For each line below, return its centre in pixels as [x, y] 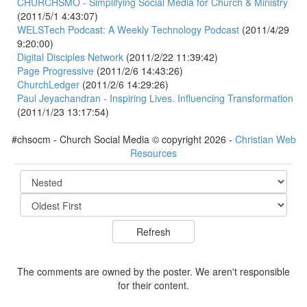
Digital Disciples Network [70, 57]
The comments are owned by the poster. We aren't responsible [153, 272]
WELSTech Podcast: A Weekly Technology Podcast [128, 30]
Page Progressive [56, 71]
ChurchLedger [48, 85]
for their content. [153, 285]
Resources [153, 153]
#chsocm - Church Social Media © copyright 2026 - [123, 139]
